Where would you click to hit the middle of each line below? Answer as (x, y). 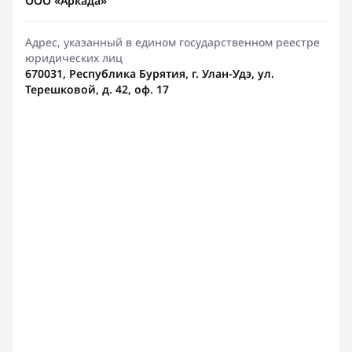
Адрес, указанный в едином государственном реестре (172, 42)
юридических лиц (74, 58)
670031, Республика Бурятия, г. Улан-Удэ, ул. (150, 73)
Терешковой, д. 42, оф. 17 (97, 89)
